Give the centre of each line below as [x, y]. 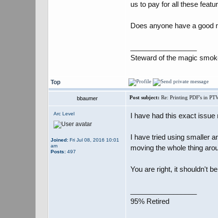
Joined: [59, 140]
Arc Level [64, 114]
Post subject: [145, 97]
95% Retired [150, 201]
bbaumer [87, 98]
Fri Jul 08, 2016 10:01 [94, 140]
